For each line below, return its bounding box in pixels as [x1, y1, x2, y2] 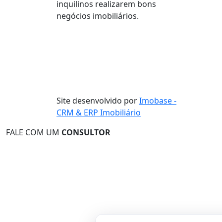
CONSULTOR [61, 127, 111, 138]
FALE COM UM [6, 127, 61, 138]
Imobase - [139, 95, 176, 106]
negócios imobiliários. [56, 10, 139, 21]
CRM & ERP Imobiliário [56, 107, 141, 118]
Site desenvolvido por [56, 95, 139, 106]
